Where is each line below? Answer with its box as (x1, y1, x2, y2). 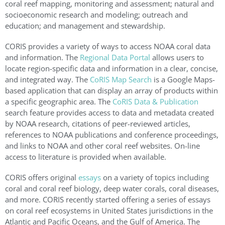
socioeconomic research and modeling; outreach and (5, 10, 188, 20)
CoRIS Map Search (90, 74, 152, 85)
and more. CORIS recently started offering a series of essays (5, 194, 210, 205)
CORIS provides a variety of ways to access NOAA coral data (5, 41, 210, 52)
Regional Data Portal (80, 52, 150, 63)
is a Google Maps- (152, 74, 215, 85)
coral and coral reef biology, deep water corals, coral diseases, (5, 183, 219, 194)
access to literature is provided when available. (5, 152, 166, 162)
